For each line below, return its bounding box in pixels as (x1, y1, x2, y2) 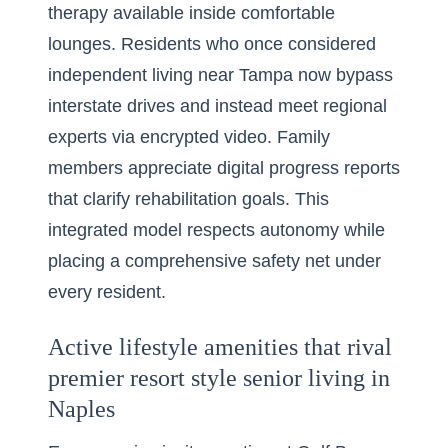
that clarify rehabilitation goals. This (48, 189, 329, 209)
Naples (48, 396, 115, 422)
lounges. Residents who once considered (48, 34, 376, 54)
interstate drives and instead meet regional (48, 96, 387, 116)
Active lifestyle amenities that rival (48, 334, 392, 360)
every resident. (48, 282, 166, 302)
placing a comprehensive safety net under (48, 251, 381, 271)
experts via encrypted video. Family (48, 127, 330, 147)
